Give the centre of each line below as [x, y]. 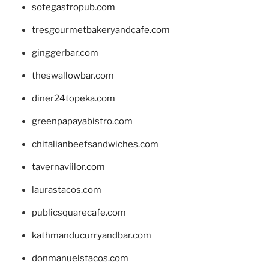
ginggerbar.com [65, 53]
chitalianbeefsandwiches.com [95, 144]
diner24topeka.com [73, 99]
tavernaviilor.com [68, 167]
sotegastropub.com [73, 8]
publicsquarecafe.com [79, 213]
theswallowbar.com [73, 76]
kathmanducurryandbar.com [91, 236]
